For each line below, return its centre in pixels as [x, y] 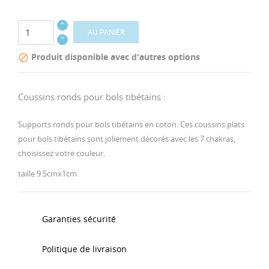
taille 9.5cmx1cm [47, 173]
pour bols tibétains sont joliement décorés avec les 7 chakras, [127, 138]
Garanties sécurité [79, 219]
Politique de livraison [84, 249]
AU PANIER [106, 32]
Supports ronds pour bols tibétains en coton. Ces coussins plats [131, 124]
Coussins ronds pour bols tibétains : [92, 96]
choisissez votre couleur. [62, 153]
